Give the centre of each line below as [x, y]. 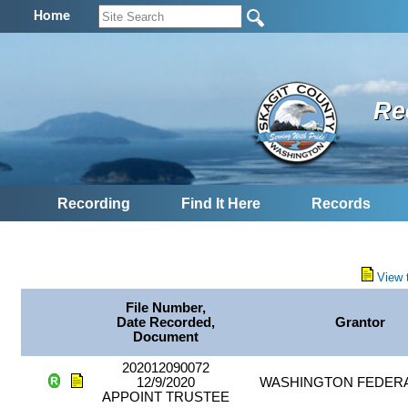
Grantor [360, 323]
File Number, [166, 308]
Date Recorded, [166, 323]
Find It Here [221, 204]
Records [341, 204]
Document [166, 337]
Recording [94, 204]
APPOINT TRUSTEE [166, 398]
